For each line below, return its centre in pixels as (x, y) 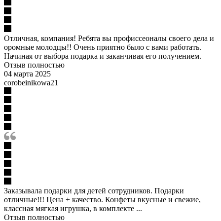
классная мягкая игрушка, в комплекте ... (73, 208)
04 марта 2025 (27, 74)
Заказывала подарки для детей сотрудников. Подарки (94, 190)
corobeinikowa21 (31, 82)
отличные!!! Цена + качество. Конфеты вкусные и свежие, (102, 199)
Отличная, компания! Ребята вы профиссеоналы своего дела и (109, 38)
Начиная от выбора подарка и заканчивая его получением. (103, 56)
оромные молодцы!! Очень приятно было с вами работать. (103, 47)
